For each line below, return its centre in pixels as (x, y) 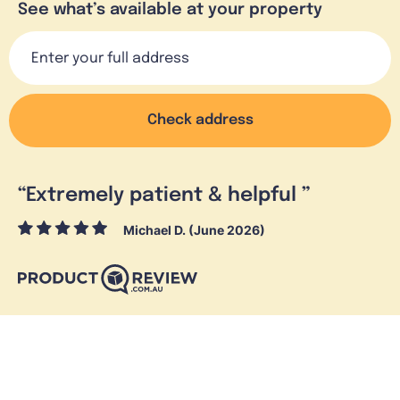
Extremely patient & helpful (164, 196)
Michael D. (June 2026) (194, 230)
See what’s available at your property (170, 10)
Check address (200, 121)
